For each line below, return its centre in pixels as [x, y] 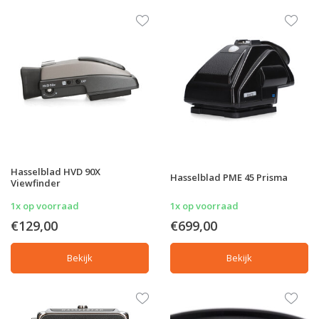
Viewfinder [36, 183]
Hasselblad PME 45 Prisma [229, 177]
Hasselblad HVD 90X [56, 171]
